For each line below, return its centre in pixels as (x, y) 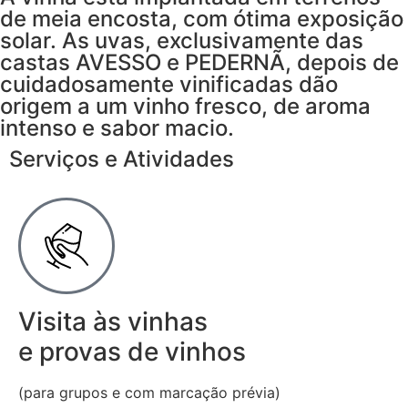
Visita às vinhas (113, 321)
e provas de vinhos (132, 352)
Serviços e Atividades (122, 159)
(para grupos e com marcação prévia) (149, 393)
